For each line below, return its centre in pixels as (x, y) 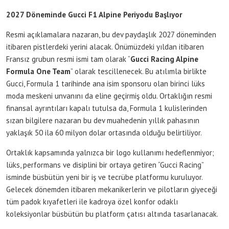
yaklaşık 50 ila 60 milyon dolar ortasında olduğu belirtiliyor (103, 133)
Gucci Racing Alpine (164, 59)
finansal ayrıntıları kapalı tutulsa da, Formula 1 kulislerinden (107, 108)
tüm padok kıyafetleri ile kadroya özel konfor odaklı (92, 202)
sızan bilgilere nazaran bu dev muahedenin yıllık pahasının (103, 121)
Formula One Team (38, 72)
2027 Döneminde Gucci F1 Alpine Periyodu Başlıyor (94, 15)
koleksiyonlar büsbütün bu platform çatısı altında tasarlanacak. (112, 214)
